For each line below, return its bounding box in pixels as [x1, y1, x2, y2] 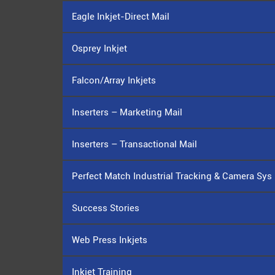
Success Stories [72, 203, 139, 214]
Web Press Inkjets [72, 234, 147, 246]
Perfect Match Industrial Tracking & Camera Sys [72, 171, 272, 182]
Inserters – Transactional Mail [72, 139, 197, 150]
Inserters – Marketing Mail [72, 107, 182, 118]
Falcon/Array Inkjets [72, 75, 156, 87]
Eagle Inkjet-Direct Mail [72, 11, 169, 23]
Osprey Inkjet [72, 43, 127, 55]
